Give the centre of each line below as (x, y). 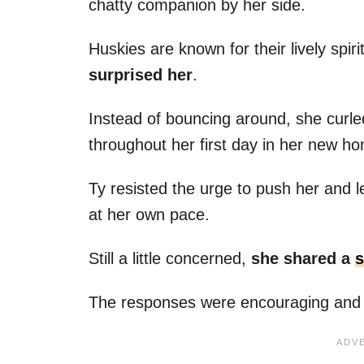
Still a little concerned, (170, 258)
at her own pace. (149, 214)
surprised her (141, 74)
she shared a (303, 258)
